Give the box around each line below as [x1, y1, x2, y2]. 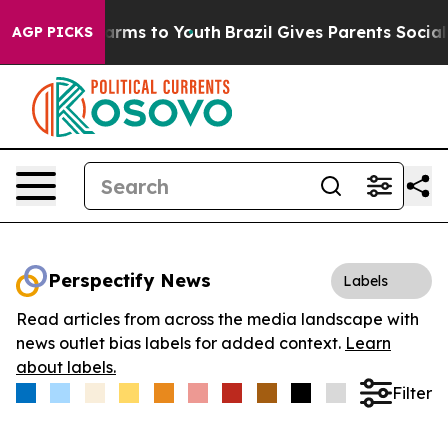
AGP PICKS [12, 23, 93, 41]
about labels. [16, 357, 116, 377]
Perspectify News [48, 269, 211, 292]
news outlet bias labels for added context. [16, 333, 345, 353]
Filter [391, 382, 432, 403]
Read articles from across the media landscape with [16, 309, 419, 329]
